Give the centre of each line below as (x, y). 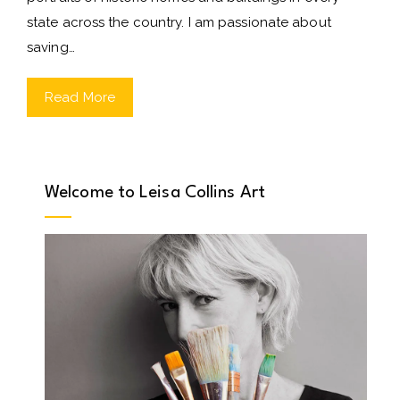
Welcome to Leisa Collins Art (155, 193)
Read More (80, 97)
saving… (51, 47)
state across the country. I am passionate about (179, 22)
